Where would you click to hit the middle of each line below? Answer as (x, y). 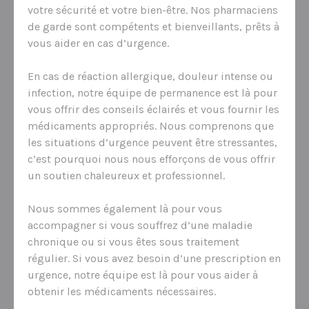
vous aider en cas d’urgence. (98, 43)
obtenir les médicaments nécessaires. (122, 291)
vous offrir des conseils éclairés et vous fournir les (153, 109)
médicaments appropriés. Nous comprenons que (151, 126)
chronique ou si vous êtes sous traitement (133, 241)
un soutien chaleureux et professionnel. (126, 175)
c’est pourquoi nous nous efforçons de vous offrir (151, 159)
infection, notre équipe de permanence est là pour (152, 92)
